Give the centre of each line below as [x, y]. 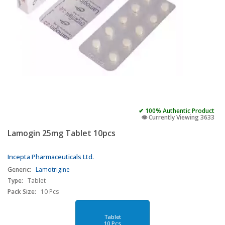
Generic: [19, 170]
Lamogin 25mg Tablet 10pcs [62, 133]
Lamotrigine [53, 170]
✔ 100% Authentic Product [177, 111]
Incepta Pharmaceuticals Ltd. [51, 157]
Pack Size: [22, 192]
